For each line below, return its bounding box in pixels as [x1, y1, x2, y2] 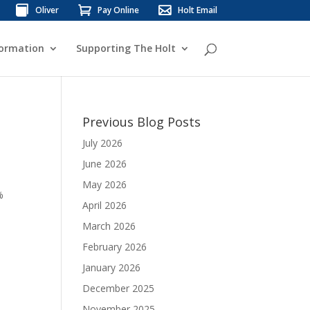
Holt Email [177, 4, 217, 16]
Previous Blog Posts [82, 113, 201, 130]
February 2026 [82, 240, 147, 253]
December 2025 [82, 282, 155, 295]
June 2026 [82, 157, 127, 170]
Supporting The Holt [75, 42, 176, 55]
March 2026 [82, 219, 136, 232]
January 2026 [82, 261, 141, 274]
